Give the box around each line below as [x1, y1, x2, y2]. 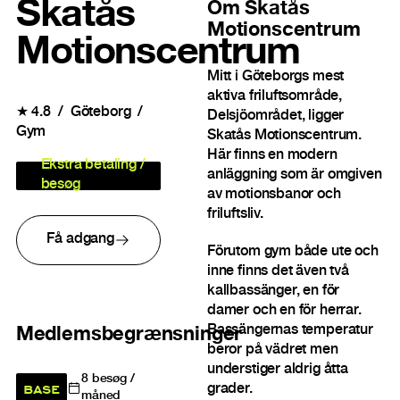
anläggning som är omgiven [206, 167, 382, 183]
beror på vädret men [206, 343, 338, 359]
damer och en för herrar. [206, 304, 362, 320]
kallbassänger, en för [206, 284, 340, 300]
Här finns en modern [206, 147, 337, 163]
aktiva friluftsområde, [206, 88, 342, 104]
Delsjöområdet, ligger [206, 108, 345, 124]
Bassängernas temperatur [206, 323, 373, 339]
